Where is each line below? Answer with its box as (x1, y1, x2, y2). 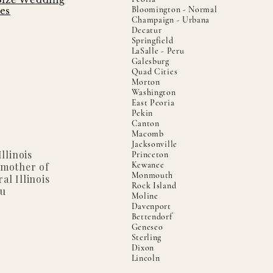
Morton (131, 77, 160, 87)
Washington (131, 87, 176, 97)
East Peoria (131, 97, 175, 108)
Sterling (131, 232, 162, 243)
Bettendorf (131, 211, 172, 222)
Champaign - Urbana (131, 15, 210, 25)
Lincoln (131, 253, 160, 263)
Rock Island (131, 180, 177, 191)
